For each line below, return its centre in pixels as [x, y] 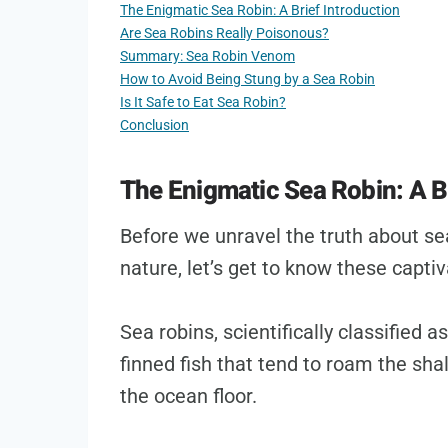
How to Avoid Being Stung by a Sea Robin [247, 80]
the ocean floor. [188, 396]
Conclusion [154, 126]
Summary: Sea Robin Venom [207, 57]
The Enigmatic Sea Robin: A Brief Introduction [260, 11]
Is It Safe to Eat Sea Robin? [203, 103]
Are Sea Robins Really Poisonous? [224, 34]
